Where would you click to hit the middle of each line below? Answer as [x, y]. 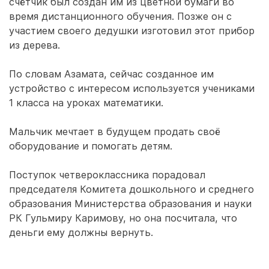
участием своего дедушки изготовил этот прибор [132, 31]
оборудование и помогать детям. [91, 146]
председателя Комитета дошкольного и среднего [131, 189]
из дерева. [35, 45]
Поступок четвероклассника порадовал [107, 175]
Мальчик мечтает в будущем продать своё [115, 131]
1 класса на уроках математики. [86, 103]
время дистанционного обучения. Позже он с [120, 16]
